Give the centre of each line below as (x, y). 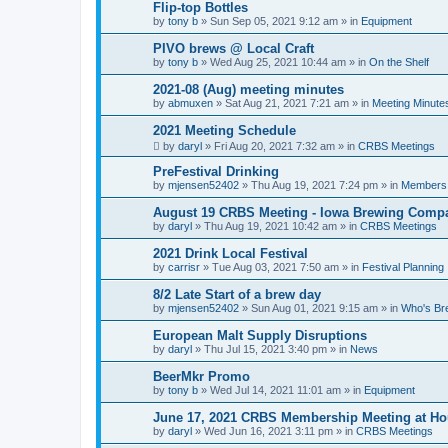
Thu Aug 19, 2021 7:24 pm (314, 185)
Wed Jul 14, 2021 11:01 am (275, 390)
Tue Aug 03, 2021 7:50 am (275, 267)
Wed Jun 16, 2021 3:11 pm (268, 431)
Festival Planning (403, 267)
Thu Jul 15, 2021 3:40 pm (265, 349)
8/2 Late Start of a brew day (237, 294)
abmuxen (190, 103)
